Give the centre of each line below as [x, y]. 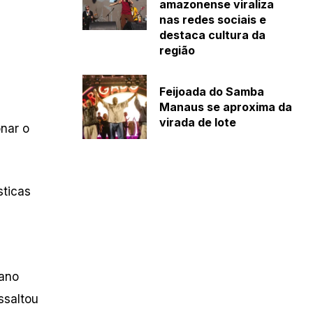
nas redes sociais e [212, 20]
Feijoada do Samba [211, 92]
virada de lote [197, 123]
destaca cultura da [212, 35]
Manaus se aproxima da [225, 107]
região [177, 51]
